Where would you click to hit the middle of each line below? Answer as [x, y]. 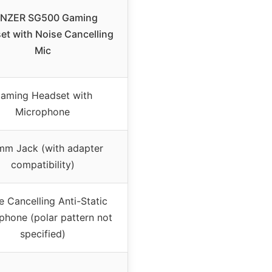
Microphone [42, 112]
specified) [42, 234]
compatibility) [42, 165]
